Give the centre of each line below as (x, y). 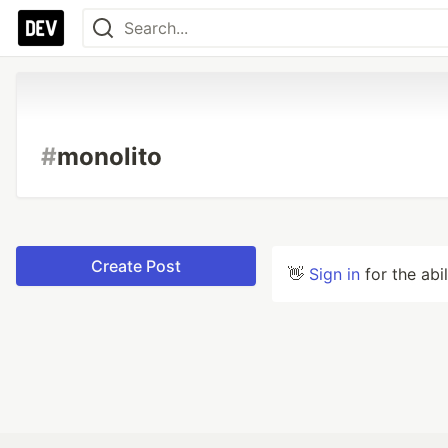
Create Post (136, 266)
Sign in (334, 274)
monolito (109, 156)
